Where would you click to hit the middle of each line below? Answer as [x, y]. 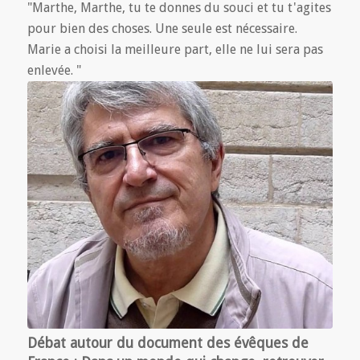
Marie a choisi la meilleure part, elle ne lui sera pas [175, 50]
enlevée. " [54, 71]
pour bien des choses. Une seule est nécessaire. [162, 29]
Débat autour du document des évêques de [168, 343]
